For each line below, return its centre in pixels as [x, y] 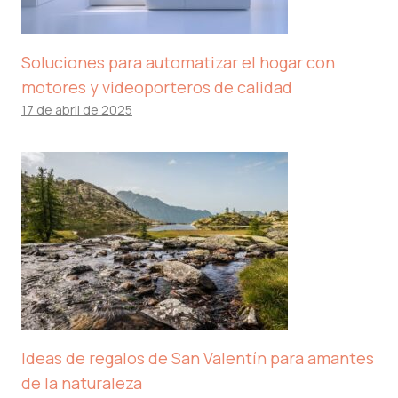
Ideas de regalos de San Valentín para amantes [198, 358]
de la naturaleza [82, 383]
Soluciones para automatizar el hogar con [178, 63]
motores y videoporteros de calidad [157, 88]
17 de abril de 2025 [77, 110]
